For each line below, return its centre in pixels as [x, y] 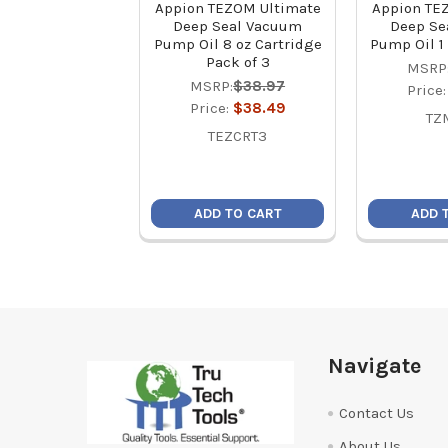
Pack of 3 [237, 62]
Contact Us [376, 413]
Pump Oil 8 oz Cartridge [237, 44]
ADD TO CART [237, 214]
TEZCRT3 [238, 136]
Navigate [374, 365]
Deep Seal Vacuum [238, 26]
